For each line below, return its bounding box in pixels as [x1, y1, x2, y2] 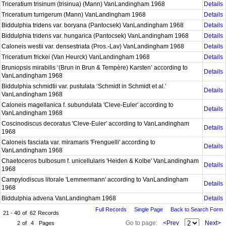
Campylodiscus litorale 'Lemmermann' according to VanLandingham [2, 176, 188, 183]
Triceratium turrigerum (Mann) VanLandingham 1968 [2, 11, 147, 18]
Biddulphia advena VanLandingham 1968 [2, 195, 118, 202]
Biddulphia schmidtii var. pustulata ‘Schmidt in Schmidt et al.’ [2, 83, 166, 90]
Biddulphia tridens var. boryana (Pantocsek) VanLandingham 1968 [2, 22, 185, 29]
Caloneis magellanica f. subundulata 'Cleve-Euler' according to [2, 101, 174, 108]
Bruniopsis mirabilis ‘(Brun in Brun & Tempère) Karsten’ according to [2, 64, 188, 71]
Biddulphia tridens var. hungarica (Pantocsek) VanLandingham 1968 [2, 32, 190, 39]
